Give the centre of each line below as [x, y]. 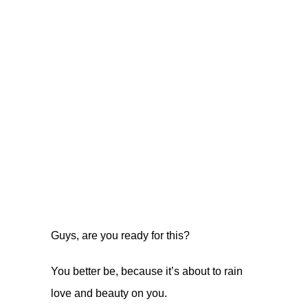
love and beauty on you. [109, 293]
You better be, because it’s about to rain [147, 271]
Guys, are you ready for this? [120, 235]
